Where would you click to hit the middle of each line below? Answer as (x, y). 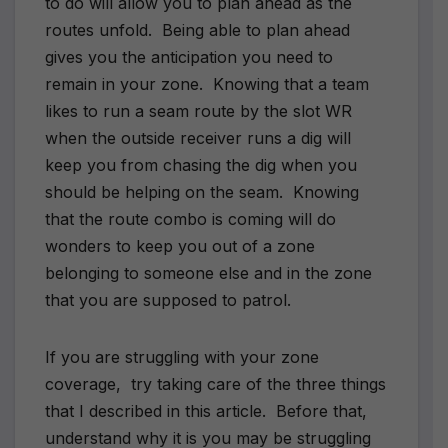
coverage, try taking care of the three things (215, 383)
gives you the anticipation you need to (189, 56)
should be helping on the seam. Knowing (202, 191)
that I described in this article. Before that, (208, 410)
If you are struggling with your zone (182, 356)
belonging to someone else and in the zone (208, 272)
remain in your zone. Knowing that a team (207, 83)
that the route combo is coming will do (190, 218)
